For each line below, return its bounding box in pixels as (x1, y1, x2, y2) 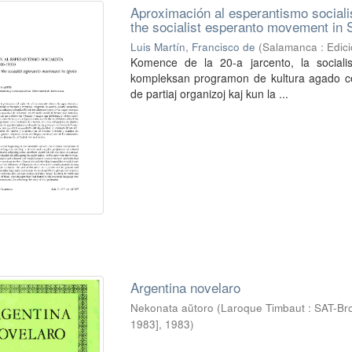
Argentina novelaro (130, 277, 240, 298)
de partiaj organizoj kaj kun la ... (130, 86, 288, 102)
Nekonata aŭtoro (130, 300, 214, 316)
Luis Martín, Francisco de (130, 39, 255, 55)
